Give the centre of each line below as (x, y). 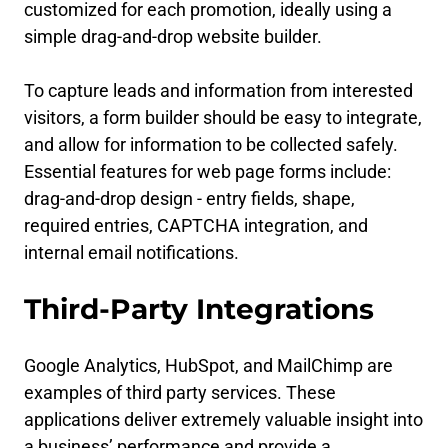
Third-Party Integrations (199, 309)
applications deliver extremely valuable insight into (223, 419)
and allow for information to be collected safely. (211, 144)
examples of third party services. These (180, 392)
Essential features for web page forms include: (207, 171)
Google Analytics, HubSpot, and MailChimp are (208, 365)
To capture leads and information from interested (218, 90)
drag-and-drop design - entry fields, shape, (189, 198)
